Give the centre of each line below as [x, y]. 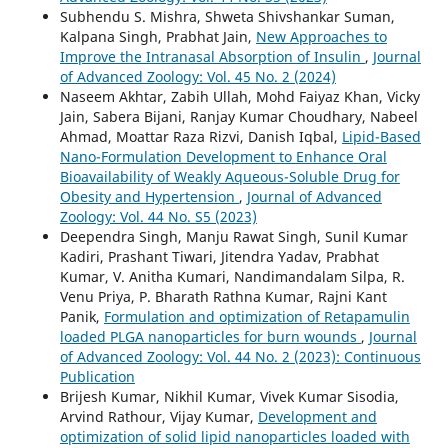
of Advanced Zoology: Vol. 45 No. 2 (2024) [197, 77]
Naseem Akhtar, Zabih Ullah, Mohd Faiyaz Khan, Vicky [239, 97]
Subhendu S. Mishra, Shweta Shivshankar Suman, [227, 17]
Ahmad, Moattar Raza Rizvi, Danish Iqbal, [200, 137]
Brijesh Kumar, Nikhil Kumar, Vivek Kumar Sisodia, [229, 397]
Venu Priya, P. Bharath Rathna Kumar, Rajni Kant [223, 297]
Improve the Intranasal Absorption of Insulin [212, 57]
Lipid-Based [381, 137]
